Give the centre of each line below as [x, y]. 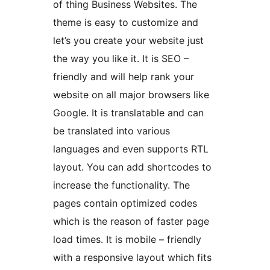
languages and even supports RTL [131, 149]
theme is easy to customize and [126, 23]
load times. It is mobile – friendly [127, 240]
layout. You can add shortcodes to [132, 167]
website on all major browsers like [131, 95]
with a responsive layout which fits [132, 258]
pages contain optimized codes [125, 203]
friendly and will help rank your [124, 77]
